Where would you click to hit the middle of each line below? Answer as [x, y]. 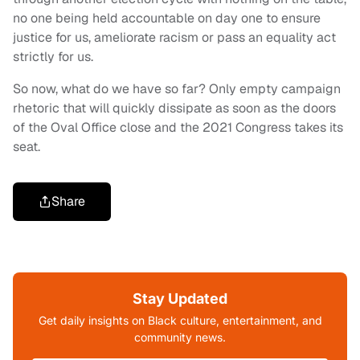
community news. [180, 337]
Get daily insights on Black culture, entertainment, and [180, 321]
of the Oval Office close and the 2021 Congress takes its [178, 128]
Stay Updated [180, 299]
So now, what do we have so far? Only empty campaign [177, 89]
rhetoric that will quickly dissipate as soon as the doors [174, 108]
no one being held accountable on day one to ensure [167, 18]
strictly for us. [53, 57]
